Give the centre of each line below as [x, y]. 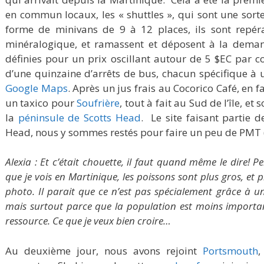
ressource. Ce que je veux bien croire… [88, 221]
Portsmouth [231, 250]
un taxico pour [41, 103]
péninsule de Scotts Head [79, 117]
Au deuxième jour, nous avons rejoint [104, 250]
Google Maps [37, 88]
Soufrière [98, 103]
